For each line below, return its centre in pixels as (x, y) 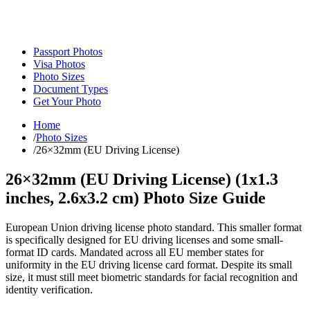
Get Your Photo (67, 101)
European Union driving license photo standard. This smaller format (154, 227)
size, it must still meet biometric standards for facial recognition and (152, 277)
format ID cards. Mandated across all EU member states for (135, 252)
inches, (32, 198)
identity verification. (49, 289)
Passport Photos (68, 52)
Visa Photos (59, 64)
